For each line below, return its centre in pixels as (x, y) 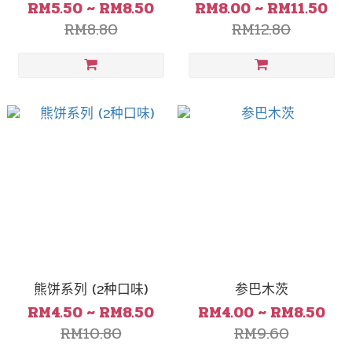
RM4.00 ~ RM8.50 (261, 313)
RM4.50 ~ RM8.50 (91, 313)
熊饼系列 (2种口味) (91, 290)
